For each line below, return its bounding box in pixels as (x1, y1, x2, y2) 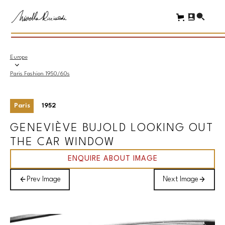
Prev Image (27, 175, 61, 183)
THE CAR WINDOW (10, 136, 115, 148)
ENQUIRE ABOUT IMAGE (67, 155, 158, 162)
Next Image (162, 175, 198, 183)
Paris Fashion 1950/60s (10, 71, 70, 77)
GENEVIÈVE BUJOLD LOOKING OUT (10, 122, 213, 134)
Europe (10, 55, 28, 61)
